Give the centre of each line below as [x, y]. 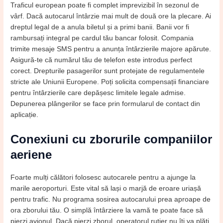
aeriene [31, 155]
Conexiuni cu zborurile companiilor [111, 139]
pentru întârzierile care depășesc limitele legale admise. [98, 93]
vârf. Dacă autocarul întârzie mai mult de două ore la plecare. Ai [111, 16]
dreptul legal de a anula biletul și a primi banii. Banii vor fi [100, 27]
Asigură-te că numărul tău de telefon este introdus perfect [102, 60]
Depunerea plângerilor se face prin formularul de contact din [106, 104]
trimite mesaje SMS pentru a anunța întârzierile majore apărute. [111, 49]
